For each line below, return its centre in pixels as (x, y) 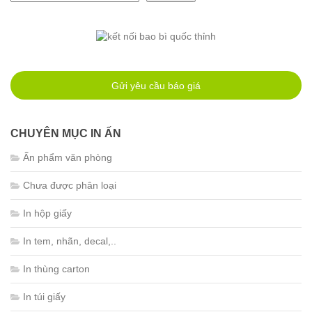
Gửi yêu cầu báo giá (156, 85)
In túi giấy (44, 296)
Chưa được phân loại (70, 185)
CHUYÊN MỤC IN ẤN (66, 133)
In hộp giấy (47, 213)
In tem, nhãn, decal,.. (70, 241)
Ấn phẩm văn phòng (68, 157)
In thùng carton (56, 268)
